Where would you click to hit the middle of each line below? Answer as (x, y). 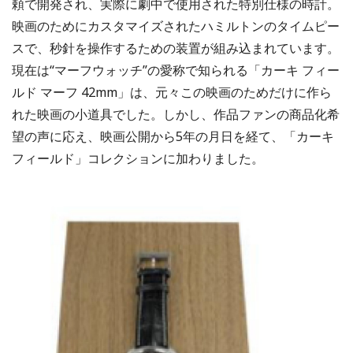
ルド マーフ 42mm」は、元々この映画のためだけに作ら (172, 93)
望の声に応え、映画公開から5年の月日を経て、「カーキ (173, 137)
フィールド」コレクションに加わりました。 (138, 159)
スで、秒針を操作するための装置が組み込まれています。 (176, 48)
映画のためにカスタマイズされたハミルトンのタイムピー (176, 26)
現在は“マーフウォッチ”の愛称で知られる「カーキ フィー (176, 71)
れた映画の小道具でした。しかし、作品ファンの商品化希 (176, 115)
